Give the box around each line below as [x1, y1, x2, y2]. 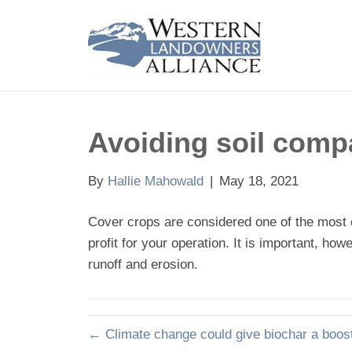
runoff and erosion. [88, 257, 198, 272]
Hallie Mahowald [108, 174, 203, 189]
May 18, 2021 [219, 174, 299, 189]
